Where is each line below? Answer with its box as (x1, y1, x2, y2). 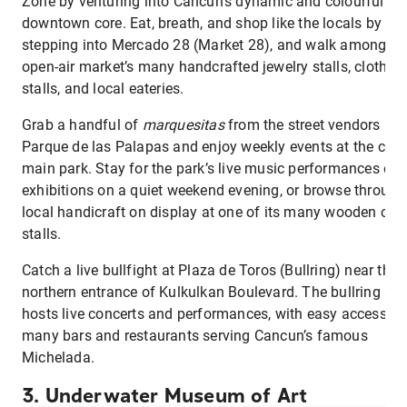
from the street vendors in (223, 116, 397, 134)
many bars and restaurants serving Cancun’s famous (22, 327, 368, 345)
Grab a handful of (22, 116, 143, 134)
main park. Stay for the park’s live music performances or (22, 160, 397, 178)
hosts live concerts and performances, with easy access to (22, 305, 404, 323)
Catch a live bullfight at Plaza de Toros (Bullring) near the (22, 262, 399, 280)
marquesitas (142, 116, 224, 134)
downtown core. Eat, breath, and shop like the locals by (22, 15, 382, 33)
